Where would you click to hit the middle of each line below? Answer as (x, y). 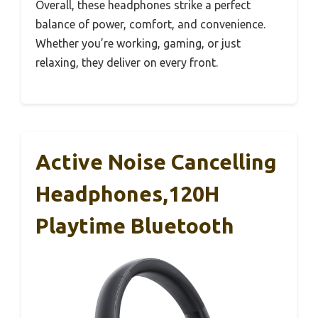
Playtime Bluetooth (135, 225)
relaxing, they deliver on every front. (127, 62)
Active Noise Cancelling (156, 161)
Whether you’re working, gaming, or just (138, 43)
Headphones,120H (127, 193)
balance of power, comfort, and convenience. (150, 24)
